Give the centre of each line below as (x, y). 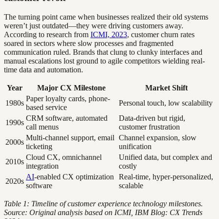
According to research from (47, 34)
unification (135, 146)
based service (46, 107)
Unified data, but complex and (165, 157)
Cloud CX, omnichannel (64, 157)
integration (42, 166)
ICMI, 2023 (109, 34)
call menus (42, 127)
